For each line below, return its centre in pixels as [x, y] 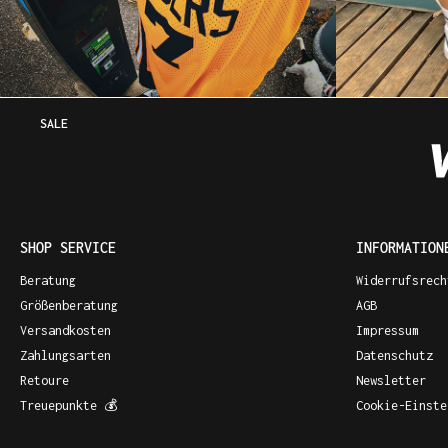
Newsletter [391, 380]
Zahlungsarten [65, 355]
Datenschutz [394, 355]
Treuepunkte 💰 [68, 405]
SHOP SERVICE [68, 247]
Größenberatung [69, 305]
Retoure [44, 380]
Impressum [387, 330]
